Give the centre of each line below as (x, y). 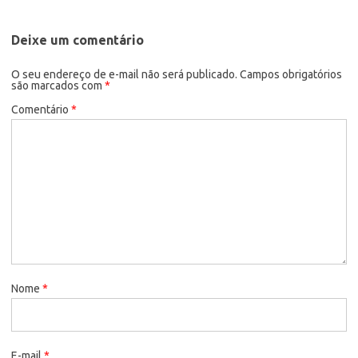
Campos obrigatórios (291, 74)
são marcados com (58, 85)
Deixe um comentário (78, 40)
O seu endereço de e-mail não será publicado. (124, 74)
